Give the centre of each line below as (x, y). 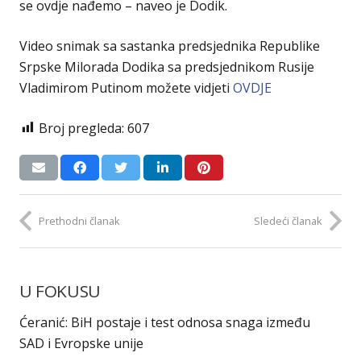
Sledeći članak (288, 220)
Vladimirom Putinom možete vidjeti (126, 87)
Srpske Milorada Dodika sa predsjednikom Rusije (167, 66)
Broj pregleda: (83, 128)
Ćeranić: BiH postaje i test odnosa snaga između (165, 322)
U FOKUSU (60, 291)
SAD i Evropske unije (81, 343)
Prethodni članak (79, 220)
